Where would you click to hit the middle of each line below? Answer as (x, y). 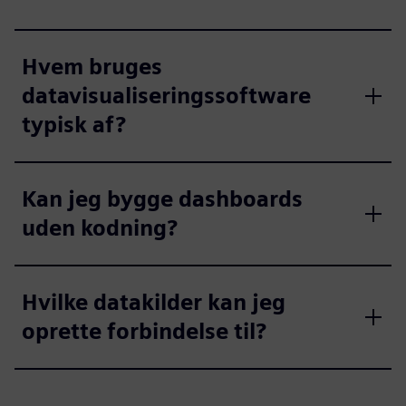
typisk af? (74, 125)
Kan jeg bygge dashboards (162, 199)
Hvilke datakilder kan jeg (154, 302)
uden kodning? (100, 228)
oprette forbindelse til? (144, 331)
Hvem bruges (92, 67)
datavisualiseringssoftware (166, 96)
